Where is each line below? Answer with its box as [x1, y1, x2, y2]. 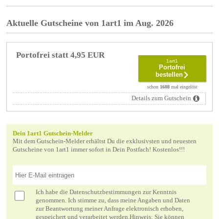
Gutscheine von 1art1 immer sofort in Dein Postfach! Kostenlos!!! [12, 146, 185, 153]
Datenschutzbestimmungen [69, 188, 141, 196]
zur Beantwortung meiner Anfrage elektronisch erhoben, [35, 205, 183, 212]
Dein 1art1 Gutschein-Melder [12, 130, 93, 137]
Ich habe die [35, 188, 69, 196]
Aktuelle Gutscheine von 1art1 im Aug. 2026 [6, 18, 174, 28]
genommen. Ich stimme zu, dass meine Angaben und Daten [35, 197, 190, 204]
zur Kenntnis [141, 188, 176, 196]
